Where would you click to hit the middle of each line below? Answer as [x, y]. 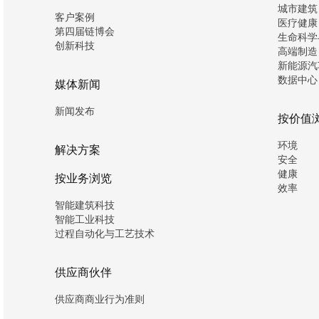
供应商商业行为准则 [100, 299]
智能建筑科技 [85, 205]
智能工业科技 [85, 219]
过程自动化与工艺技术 [105, 234]
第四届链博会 [85, 31]
